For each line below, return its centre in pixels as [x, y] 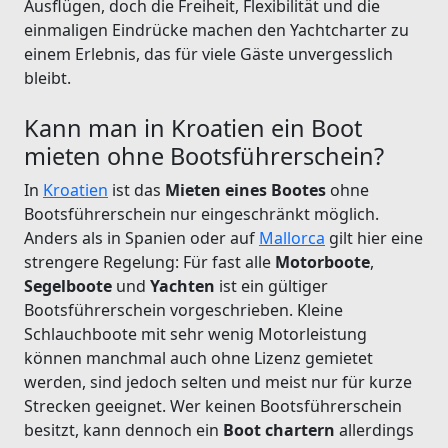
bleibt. [47, 77]
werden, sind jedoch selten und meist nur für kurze [218, 381]
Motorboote [322, 261]
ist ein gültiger [271, 285]
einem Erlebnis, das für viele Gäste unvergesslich [208, 53]
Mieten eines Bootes [245, 189]
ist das [136, 189]
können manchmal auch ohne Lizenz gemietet [198, 357]
